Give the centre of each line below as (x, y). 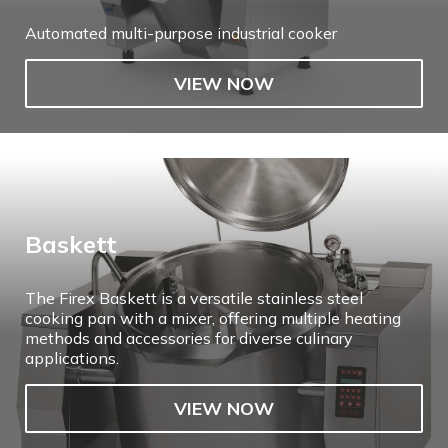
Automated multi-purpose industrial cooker (181, 32)
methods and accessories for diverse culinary (189, 337)
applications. (72, 357)
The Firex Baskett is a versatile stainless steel (194, 297)
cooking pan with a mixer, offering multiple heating (213, 317)
